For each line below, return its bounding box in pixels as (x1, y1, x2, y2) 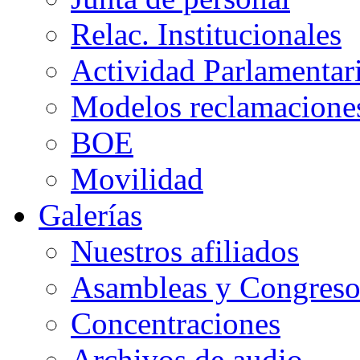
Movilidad (71, 162, 203, 196)
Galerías (39, 198, 142, 232)
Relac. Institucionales (71, 17, 342, 51)
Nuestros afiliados (71, 234, 299, 268)
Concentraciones (71, 306, 280, 341)
